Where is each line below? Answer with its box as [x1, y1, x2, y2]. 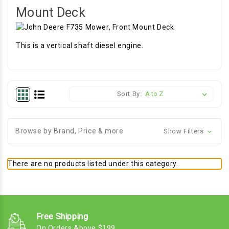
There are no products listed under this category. [8, 159, 178, 168]
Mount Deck [16, 5, 86, 20]
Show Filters [164, 127, 205, 135]
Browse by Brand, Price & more [15, 127, 124, 135]
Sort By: [117, 90, 142, 98]
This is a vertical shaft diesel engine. [16, 41, 144, 50]
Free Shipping [36, 212, 88, 221]
